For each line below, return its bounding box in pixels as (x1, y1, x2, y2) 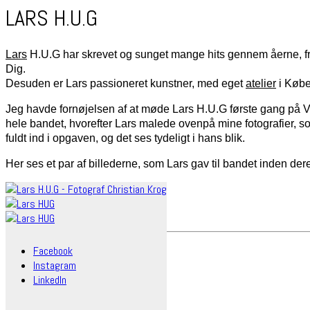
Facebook (33, 243, 73, 258)
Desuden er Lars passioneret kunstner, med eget (6, 77, 246, 89)
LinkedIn (33, 272, 66, 287)
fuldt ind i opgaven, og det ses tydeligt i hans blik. (6, 131, 245, 144)
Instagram (33, 257, 76, 273)
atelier (246, 77, 276, 89)
